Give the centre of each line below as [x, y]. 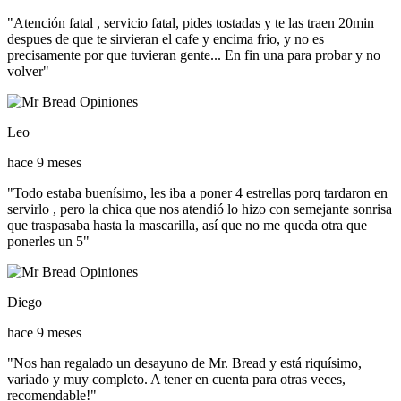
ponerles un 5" [48, 242]
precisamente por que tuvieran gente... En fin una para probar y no [194, 55]
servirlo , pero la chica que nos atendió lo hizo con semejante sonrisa [200, 209]
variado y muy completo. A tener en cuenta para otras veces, [176, 380]
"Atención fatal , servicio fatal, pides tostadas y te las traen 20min [191, 23]
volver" [28, 72]
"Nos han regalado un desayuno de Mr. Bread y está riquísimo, [184, 363]
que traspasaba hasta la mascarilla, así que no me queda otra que [187, 226]
